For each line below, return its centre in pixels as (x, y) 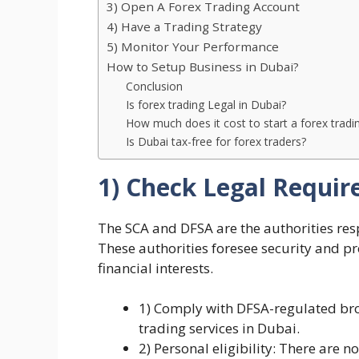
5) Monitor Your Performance (194, 46)
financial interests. (155, 268)
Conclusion (156, 86)
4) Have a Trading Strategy (186, 26)
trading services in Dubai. (221, 328)
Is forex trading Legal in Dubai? (206, 104)
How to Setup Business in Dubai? (204, 66)
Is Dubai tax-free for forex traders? (216, 141)
